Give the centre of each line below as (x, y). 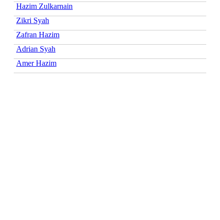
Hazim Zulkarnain (44, 6)
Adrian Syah (36, 49)
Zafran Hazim (38, 34)
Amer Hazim (36, 63)
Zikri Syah (33, 20)
